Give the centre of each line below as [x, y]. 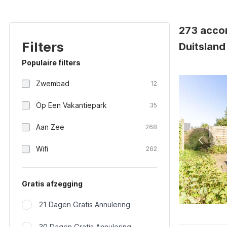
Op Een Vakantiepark [71, 105]
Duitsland [202, 47]
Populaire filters [51, 63]
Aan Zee [50, 127]
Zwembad [53, 83]
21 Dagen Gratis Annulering [85, 204]
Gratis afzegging [52, 184]
